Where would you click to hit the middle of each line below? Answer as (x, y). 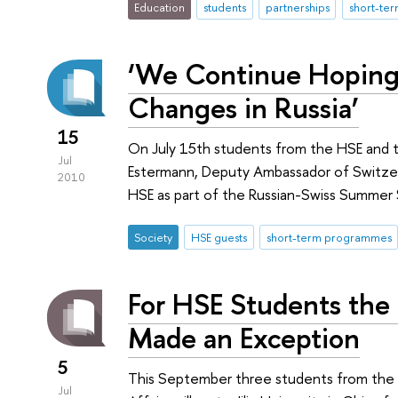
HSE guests (219, 238)
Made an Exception (244, 338)
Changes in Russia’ (244, 108)
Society (154, 238)
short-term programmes (329, 238)
